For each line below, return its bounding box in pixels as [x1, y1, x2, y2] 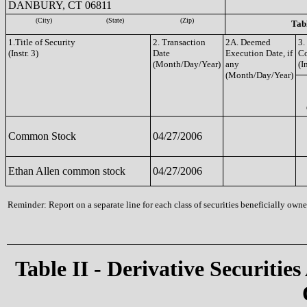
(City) [36, 16, 52, 24]
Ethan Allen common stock [8, 165, 125, 177]
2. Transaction [153, 37, 206, 47]
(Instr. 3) [8, 48, 38, 58]
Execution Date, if [225, 48, 293, 58]
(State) [106, 16, 124, 24]
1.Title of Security [8, 37, 75, 47]
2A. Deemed [225, 37, 271, 47]
